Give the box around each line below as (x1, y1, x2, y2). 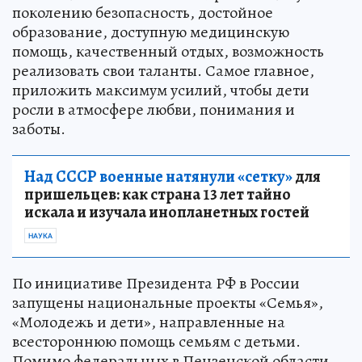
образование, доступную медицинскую (12, 21, 289, 44)
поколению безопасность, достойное (12, 2, 273, 24)
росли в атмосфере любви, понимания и (12, 99, 295, 121)
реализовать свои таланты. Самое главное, (12, 60, 314, 82)
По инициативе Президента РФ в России (12, 272, 300, 295)
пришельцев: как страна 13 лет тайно (24, 183, 291, 206)
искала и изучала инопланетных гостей (24, 201, 309, 224)
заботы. (12, 118, 65, 141)
